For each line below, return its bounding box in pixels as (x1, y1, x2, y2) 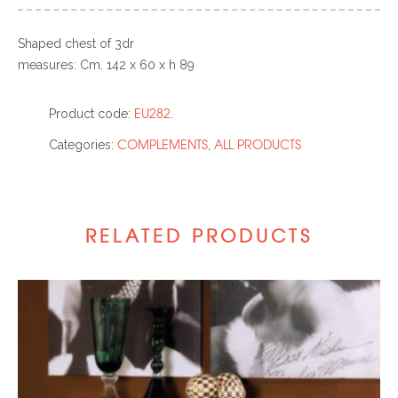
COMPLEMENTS (117, 134, 208, 153)
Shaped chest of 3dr (18, 36, 134, 51)
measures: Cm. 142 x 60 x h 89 (18, 57, 195, 72)
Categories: (49, 137, 114, 152)
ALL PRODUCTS (214, 134, 301, 153)
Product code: (49, 106, 131, 121)
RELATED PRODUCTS (85, 221, 313, 248)
